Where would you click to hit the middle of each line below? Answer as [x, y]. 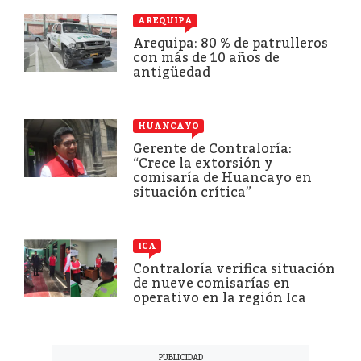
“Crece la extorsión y [203, 163]
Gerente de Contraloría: [212, 148]
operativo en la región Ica [220, 297]
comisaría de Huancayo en [222, 177]
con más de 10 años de [206, 57]
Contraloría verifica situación [234, 268]
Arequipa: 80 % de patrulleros [230, 43]
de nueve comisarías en [212, 283]
